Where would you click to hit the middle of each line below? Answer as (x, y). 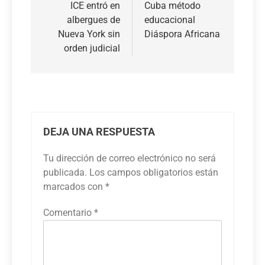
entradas (70, 16)
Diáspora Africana (182, 34)
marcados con (74, 187)
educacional (170, 20)
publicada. (65, 173)
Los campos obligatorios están (154, 173)
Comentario (69, 213)
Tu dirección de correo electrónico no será (130, 159)
